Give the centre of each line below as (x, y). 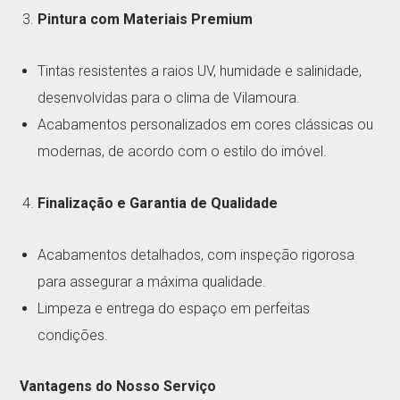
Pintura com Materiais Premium (146, 19)
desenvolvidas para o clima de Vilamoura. (169, 97)
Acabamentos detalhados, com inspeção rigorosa (196, 254)
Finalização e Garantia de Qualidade (158, 203)
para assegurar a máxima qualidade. (152, 281)
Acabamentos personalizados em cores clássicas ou (206, 124)
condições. (73, 335)
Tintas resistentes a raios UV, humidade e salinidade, (200, 71)
